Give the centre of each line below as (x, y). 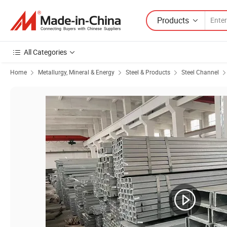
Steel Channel (200, 72)
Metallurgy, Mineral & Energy (76, 72)
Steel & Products (148, 72)
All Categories (45, 52)
